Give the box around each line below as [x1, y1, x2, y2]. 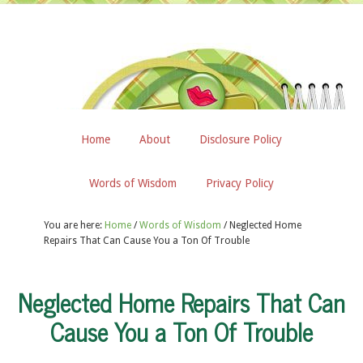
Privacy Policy [206, 177, 274, 190]
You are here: [44, 220, 105, 231]
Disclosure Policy [199, 133, 282, 146]
